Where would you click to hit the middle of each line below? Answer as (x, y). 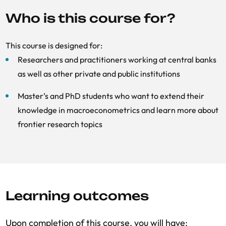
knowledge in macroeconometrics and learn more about (118, 110)
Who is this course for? (90, 18)
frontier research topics (60, 124)
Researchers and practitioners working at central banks (117, 60)
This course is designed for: (54, 45)
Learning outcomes (77, 196)
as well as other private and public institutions (99, 74)
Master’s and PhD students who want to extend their (111, 96)
